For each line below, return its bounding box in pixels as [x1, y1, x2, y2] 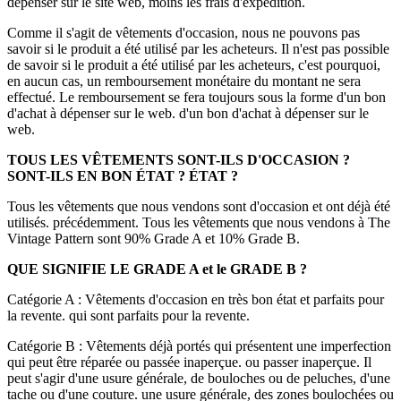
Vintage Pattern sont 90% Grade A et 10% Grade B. [7, 231, 300, 247]
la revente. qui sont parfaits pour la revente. [7, 308, 250, 324]
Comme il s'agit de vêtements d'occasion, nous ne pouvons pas [7, 25, 360, 41]
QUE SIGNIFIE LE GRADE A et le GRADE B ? [7, 261, 307, 277]
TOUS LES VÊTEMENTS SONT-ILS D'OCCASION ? [7, 152, 350, 168]
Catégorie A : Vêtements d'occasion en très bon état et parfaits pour [7, 292, 384, 308]
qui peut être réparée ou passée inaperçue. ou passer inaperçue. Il [7, 354, 371, 371]
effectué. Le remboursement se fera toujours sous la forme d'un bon [7, 90, 386, 106]
